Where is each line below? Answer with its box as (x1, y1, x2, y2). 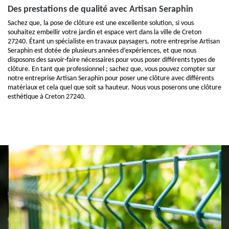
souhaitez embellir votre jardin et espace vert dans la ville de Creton (8, 29, 201, 36)
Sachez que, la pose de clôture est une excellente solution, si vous (8, 19, 194, 27)
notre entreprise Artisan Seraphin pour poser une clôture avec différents (8, 75, 214, 82)
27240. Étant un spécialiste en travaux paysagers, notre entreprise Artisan (8, 38, 220, 45)
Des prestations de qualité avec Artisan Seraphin (8, 5, 193, 14)
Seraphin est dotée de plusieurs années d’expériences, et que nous (8, 47, 196, 55)
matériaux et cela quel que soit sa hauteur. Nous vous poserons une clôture (8, 84, 221, 91)
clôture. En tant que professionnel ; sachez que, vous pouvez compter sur (8, 65, 216, 73)
